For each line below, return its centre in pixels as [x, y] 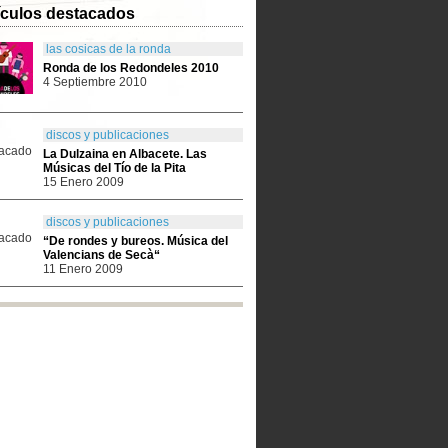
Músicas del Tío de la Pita [114, 168]
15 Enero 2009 [83, 182]
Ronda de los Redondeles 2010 [131, 68]
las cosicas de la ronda [108, 49]
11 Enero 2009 [83, 269]
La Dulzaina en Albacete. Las [125, 154]
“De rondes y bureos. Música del [135, 241]
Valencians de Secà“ [101, 255]
